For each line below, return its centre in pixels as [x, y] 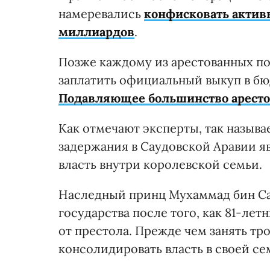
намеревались [101, 13]
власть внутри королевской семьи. [160, 164]
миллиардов [96, 31]
